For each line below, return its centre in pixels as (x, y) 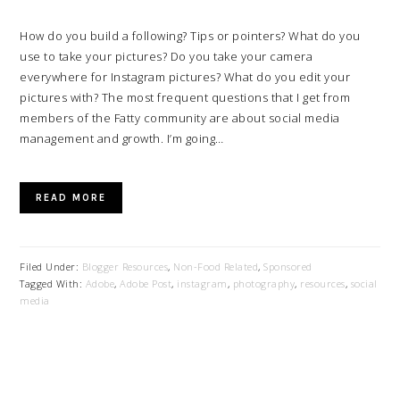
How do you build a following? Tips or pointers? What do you (190, 36)
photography (264, 283)
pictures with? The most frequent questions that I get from (185, 97)
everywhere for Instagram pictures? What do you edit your (185, 77)
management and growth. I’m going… (122, 138)
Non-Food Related (216, 267)
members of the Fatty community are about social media (180, 118)
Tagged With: (53, 283)
